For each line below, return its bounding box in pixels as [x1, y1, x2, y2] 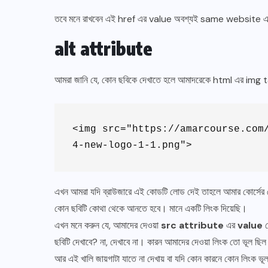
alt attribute [54, 36, 153, 60]
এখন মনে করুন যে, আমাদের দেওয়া [54, 218, 161, 232]
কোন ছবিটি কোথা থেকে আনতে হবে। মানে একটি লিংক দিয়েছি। [54, 202, 247, 215]
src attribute [161, 218, 224, 232]
